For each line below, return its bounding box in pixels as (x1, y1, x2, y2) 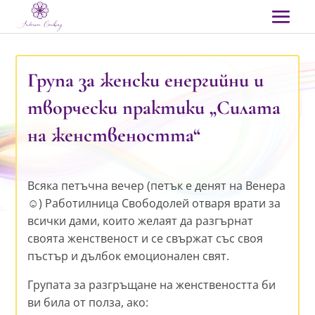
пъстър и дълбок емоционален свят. (27, 247, 230, 264)
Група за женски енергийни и (27, 67, 264, 92)
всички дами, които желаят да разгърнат (27, 212, 254, 229)
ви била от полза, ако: (27, 294, 149, 310)
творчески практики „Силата (27, 95, 281, 120)
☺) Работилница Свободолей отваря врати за (27, 195, 281, 211)
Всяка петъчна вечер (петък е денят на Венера (27, 177, 286, 193)
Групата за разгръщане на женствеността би (27, 276, 276, 292)
